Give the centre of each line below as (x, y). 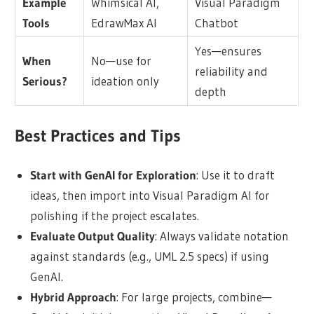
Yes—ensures (228, 51)
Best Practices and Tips (98, 135)
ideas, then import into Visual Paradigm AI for (150, 196)
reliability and (232, 71)
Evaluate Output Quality (92, 236)
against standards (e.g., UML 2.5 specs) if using (149, 257)
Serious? (45, 81)
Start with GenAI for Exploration (113, 175)
